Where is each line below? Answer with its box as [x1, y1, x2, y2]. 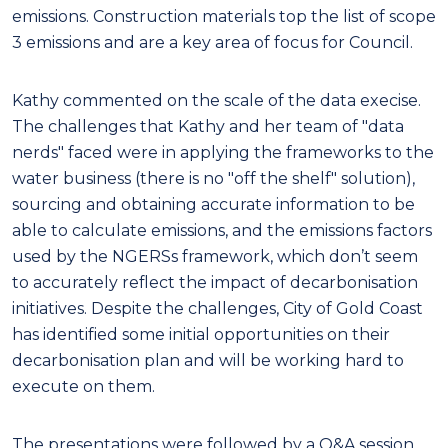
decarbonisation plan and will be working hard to [12, 350, 404, 370]
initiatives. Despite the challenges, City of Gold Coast [12, 298, 423, 318]
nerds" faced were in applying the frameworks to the [12, 142, 434, 162]
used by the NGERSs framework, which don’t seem [12, 246, 418, 266]
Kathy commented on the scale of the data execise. [12, 90, 421, 110]
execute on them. [12, 376, 155, 396]
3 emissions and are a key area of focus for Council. [12, 32, 413, 52]
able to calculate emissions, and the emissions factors [12, 220, 432, 240]
